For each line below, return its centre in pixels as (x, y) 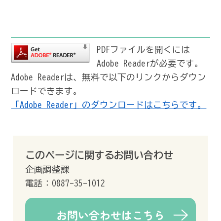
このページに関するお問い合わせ (99, 155)
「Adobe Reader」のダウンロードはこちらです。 (109, 105)
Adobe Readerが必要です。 (150, 63)
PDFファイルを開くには (144, 49)
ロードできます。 (47, 91)
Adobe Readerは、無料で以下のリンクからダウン (109, 77)
